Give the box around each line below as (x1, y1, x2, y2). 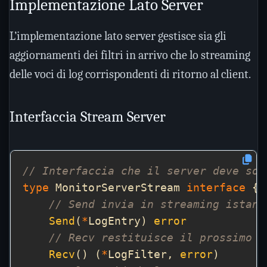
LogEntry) (88, 215, 154, 227)
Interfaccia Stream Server (10, 108, 166, 125)
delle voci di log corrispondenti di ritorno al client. (10, 67, 251, 81)
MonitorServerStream (49, 182, 187, 194)
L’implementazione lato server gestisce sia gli (10, 29, 226, 43)
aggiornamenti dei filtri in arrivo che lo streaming (10, 48, 250, 62)
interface (187, 182, 246, 194)
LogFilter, (108, 249, 180, 260)
